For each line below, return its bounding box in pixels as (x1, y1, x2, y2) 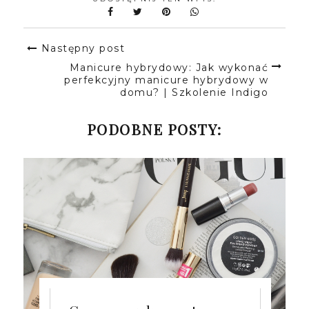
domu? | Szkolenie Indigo (120, 86, 269, 99)
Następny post (41, 42, 126, 55)
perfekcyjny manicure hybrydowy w (64, 74, 269, 87)
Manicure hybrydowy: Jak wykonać (69, 61, 269, 74)
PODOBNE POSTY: (86, 119, 222, 139)
